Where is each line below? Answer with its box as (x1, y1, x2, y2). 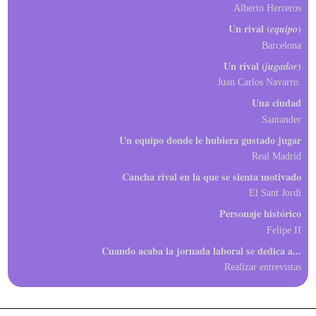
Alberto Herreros (240, 2, 301, 14)
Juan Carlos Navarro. (220, 76, 301, 88)
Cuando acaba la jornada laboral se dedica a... (101, 243, 301, 258)
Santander (267, 113, 301, 125)
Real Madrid (257, 150, 301, 162)
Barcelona (267, 39, 301, 51)
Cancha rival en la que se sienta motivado (121, 169, 301, 184)
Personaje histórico (219, 206, 301, 221)
